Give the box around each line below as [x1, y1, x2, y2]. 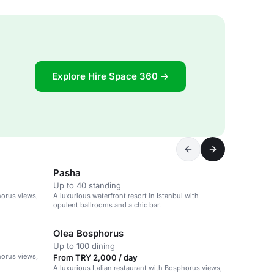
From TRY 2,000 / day [53, 253, 138, 262]
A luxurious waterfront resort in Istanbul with [53, 191, 199, 200]
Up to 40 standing [53, 180, 121, 190]
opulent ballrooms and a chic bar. [53, 201, 161, 209]
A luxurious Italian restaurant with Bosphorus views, [53, 264, 222, 272]
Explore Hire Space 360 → [52, 70, 169, 82]
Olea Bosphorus [53, 228, 124, 239]
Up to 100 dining [53, 241, 115, 251]
